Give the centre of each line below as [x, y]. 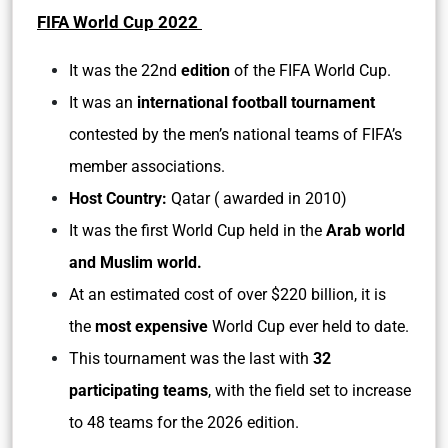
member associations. [147, 166]
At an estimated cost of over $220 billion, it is [227, 294]
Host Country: [118, 198]
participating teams [138, 390]
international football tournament [254, 102]
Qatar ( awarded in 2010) [257, 198]
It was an [101, 102]
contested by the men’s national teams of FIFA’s [235, 134]
